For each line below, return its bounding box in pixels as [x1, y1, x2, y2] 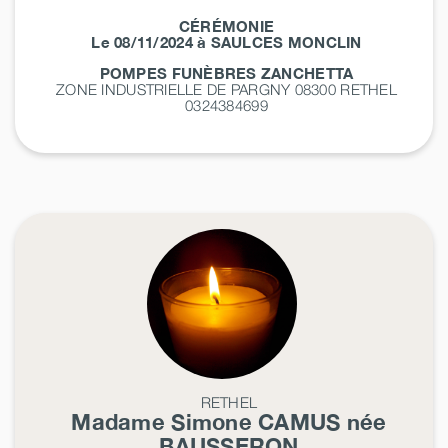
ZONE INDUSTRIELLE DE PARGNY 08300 [56, 79, 341, 98]
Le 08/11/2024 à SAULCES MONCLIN [91, 32, 362, 51]
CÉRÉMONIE [178, 16, 275, 35]
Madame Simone [71, 408, 259, 435]
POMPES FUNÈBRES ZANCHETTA [99, 63, 354, 82]
